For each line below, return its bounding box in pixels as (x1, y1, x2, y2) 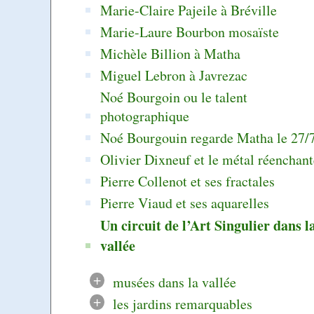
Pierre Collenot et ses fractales (100, 171, 275, 191)
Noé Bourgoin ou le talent (100, 87, 248, 107)
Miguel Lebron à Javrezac (100, 65, 248, 85)
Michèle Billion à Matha (100, 43, 241, 63)
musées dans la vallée (112, 272, 236, 292)
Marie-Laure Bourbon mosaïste (100, 22, 280, 41)
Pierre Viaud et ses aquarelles (100, 193, 270, 212)
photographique (100, 106, 190, 125)
